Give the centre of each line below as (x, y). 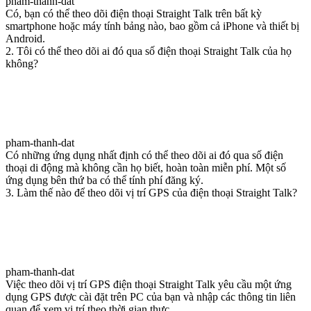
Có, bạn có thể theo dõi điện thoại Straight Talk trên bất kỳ (134, 13)
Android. (25, 38)
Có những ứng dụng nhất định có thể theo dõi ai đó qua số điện (144, 155)
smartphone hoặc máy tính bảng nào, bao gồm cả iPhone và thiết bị (152, 26)
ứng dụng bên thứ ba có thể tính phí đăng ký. (104, 180)
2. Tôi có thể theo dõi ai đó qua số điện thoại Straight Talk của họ (149, 51)
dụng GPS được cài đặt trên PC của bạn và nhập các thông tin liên (151, 296)
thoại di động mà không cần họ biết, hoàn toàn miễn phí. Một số (146, 167)
